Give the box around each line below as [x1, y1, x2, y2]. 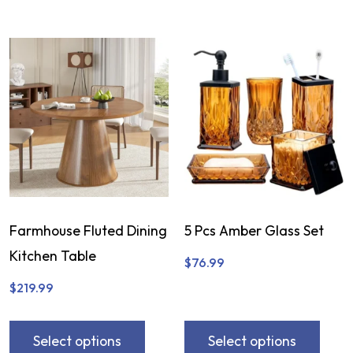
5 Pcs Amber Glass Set [184, 221, 324, 240]
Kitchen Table [9, 246, 96, 265]
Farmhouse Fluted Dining [9, 221, 167, 240]
